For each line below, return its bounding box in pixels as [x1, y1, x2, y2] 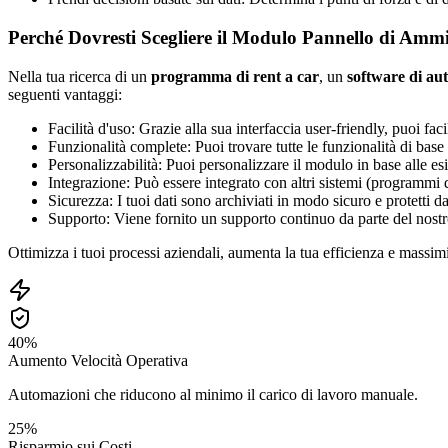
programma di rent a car [151, 67, 319, 85]
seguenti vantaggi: [8, 85, 122, 103]
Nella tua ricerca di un [8, 67, 151, 85]
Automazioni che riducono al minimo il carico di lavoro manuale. [8, 385, 418, 403]
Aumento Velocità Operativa [8, 351, 188, 369]
